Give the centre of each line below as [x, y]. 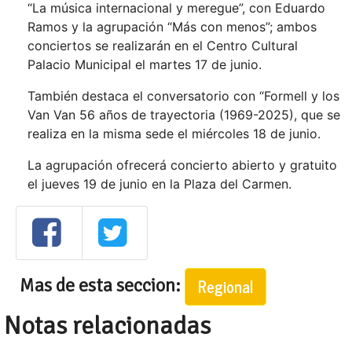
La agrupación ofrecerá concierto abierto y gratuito [182, 165]
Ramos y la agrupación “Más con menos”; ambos [172, 27]
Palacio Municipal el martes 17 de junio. [145, 65]
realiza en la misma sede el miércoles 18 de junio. [174, 134]
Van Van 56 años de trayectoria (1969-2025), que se [184, 115]
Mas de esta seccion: [102, 285]
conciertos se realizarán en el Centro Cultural [163, 46]
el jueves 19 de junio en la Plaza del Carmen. [159, 184]
